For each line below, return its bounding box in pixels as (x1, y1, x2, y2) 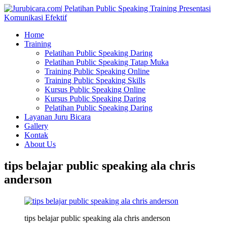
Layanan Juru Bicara (24, 112, 91, 121)
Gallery (24, 122, 48, 130)
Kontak (24, 131, 48, 139)
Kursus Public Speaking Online (45, 85, 145, 94)
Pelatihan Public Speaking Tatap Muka (45, 58, 169, 66)
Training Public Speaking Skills (45, 76, 145, 85)
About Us (24, 140, 56, 148)
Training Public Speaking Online (45, 67, 149, 75)
